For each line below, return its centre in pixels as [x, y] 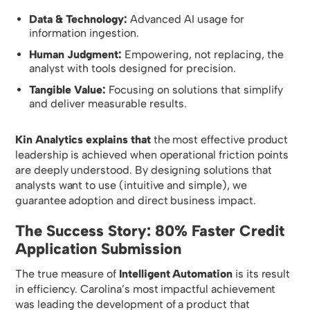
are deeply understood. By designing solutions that [144, 170]
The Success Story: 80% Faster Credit [150, 231]
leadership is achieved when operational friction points [152, 155]
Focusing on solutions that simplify [194, 90]
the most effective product [219, 140]
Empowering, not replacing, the [202, 55]
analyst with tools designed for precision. [132, 69]
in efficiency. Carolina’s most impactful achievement [146, 289]
